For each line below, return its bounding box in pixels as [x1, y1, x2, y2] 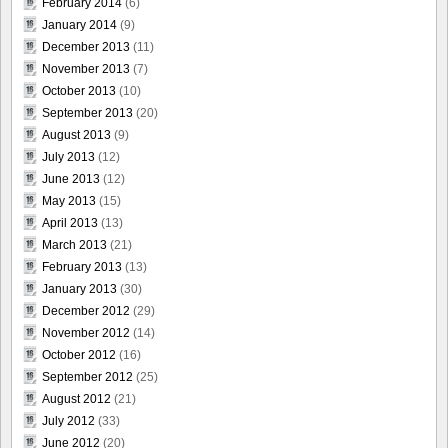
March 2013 [42, 237, 107, 252]
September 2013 [42, 105, 133, 120]
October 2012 [42, 347, 116, 362]
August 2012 [42, 391, 111, 406]
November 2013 [42, 61, 130, 76]
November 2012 [42, 325, 130, 340]
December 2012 [42, 303, 130, 318]
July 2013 [42, 149, 95, 164]
